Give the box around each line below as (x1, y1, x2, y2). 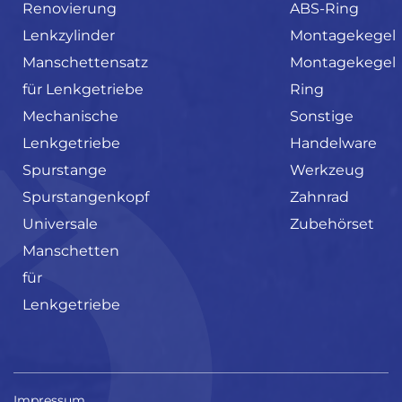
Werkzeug (290, 162, 365, 179)
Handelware (290, 135, 378, 152)
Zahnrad (290, 188, 350, 205)
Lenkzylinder (22, 27, 115, 44)
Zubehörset (290, 215, 375, 232)
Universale (22, 215, 98, 232)
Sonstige (290, 108, 354, 125)
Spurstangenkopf (22, 188, 149, 205)
